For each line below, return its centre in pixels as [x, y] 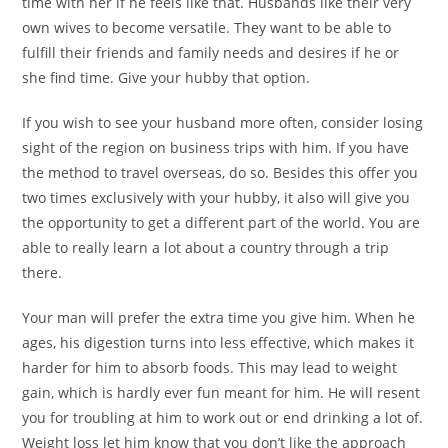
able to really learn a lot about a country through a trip [206, 247]
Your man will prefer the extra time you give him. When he [219, 317]
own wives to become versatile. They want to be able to [207, 27]
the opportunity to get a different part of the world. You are [221, 222]
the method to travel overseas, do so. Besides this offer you [220, 172]
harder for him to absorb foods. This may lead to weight [210, 367]
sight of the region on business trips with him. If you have [216, 147]
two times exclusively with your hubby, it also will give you [216, 197]
